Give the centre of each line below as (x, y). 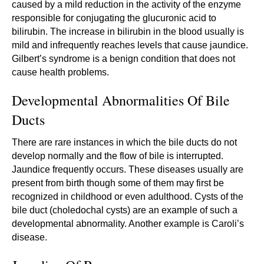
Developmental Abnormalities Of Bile (121, 100)
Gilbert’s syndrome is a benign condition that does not (123, 58)
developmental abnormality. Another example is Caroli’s (128, 223)
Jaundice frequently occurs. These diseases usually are (128, 169)
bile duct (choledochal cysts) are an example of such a (125, 210)
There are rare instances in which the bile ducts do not (124, 142)
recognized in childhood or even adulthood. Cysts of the (128, 196)
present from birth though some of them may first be (118, 183)
